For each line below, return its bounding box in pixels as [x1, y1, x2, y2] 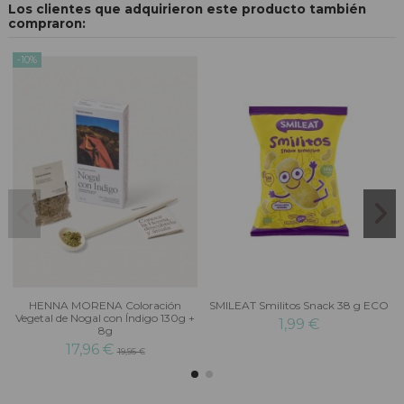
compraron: [8, 16, 86, 32]
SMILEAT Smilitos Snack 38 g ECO [209, 298, 389, 313]
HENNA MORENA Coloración [29, 298, 181, 313]
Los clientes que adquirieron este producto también [8, 2, 366, 17]
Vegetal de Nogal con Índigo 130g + [15, 311, 195, 326]
